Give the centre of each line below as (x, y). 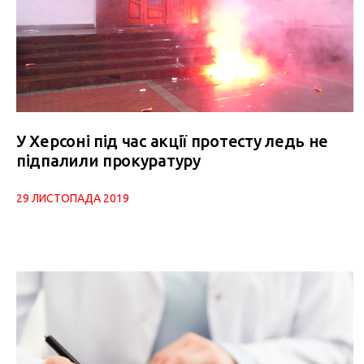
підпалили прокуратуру (108, 160)
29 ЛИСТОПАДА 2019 (73, 198)
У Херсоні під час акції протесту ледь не (172, 141)
